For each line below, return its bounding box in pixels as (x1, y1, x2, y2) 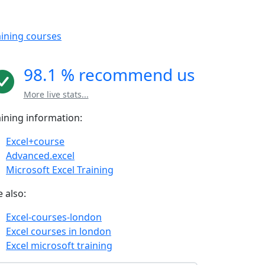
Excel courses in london (6, 225, 111, 238)
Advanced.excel (6, 149, 75, 162)
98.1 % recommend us (23, 63, 195, 86)
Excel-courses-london (6, 211, 102, 224)
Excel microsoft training (6, 239, 112, 252)
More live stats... (23, 89, 89, 100)
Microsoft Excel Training (6, 163, 114, 176)
